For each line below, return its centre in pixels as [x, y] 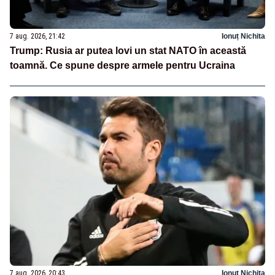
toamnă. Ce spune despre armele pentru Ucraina [122, 65]
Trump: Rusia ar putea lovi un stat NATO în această [128, 50]
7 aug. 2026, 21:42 [37, 36]
